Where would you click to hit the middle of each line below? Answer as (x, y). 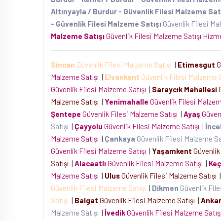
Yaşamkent (172, 151)
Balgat (86, 200)
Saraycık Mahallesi (184, 89)
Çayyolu (89, 126)
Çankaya (120, 139)
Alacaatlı (90, 163)
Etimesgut (196, 65)
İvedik (115, 213)
